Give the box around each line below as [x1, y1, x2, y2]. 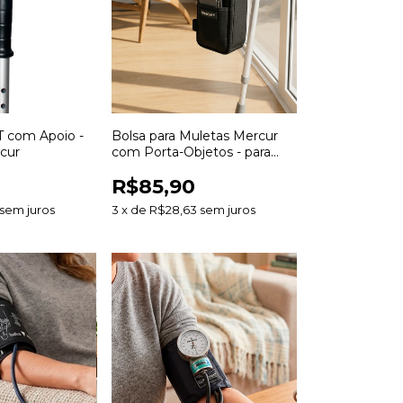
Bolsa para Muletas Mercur [111, 128, 278, 145]
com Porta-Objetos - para [111, 144, 271, 161]
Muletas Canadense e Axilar [111, 160, 283, 177]
